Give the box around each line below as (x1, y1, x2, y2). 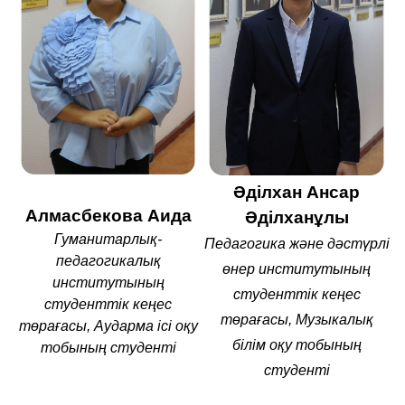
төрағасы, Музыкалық (220, 312, 373, 327)
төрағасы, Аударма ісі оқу (18, 318, 198, 334)
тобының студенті (40, 340, 176, 355)
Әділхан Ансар (233, 183, 360, 202)
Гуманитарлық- (54, 231, 162, 247)
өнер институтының (222, 261, 371, 277)
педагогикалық (55, 253, 161, 268)
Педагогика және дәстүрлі (203, 236, 390, 251)
